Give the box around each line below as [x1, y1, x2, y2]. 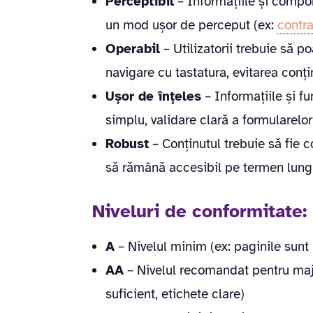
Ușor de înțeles [105, 87, 201, 105]
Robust [105, 135, 149, 152]
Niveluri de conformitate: [92, 199, 307, 223]
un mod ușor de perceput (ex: [105, 16, 277, 34]
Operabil [105, 40, 160, 57]
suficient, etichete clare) [105, 285, 245, 303]
